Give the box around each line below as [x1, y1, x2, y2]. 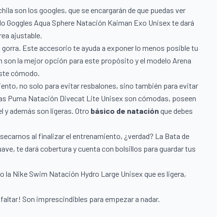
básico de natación [91, 106, 160, 116]
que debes [160, 106, 193, 116]
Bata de [165, 131, 189, 141]
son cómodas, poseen [123, 93, 196, 103]
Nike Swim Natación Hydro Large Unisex [13, 169, 143, 179]
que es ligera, [143, 169, 186, 179]
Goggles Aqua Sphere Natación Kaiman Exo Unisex [7, 18, 170, 28]
